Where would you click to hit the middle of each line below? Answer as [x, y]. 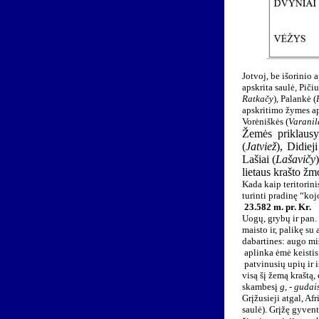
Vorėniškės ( [265, 121]
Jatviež [261, 146]
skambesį [261, 287]
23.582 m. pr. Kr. [277, 207]
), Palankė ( [294, 99]
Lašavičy [295, 159]
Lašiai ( [258, 159]
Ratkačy [257, 99]
